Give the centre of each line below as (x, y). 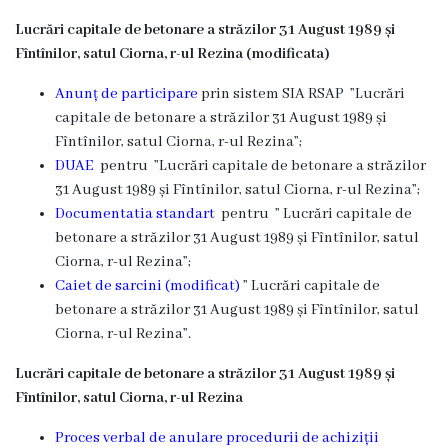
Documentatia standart (136, 214)
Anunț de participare (126, 94)
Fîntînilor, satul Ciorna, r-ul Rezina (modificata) (172, 54)
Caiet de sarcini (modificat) (147, 286)
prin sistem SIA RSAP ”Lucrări (301, 94)
